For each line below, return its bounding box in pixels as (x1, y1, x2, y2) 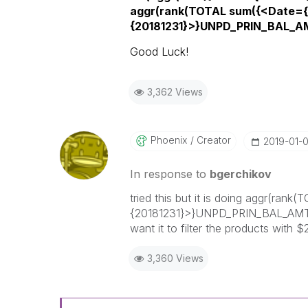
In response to (129, 167, 210, 181)
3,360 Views (146, 252, 203, 264)
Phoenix (150, 134, 187, 146)
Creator (193, 134, 231, 146)
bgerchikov (209, 167, 272, 181)
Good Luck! (129, 45, 188, 58)
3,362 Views (146, 86, 203, 98)
